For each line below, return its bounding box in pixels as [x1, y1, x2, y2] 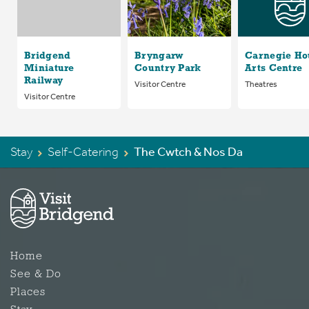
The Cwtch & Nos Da [134, 144, 243, 160]
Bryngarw [134, 51, 183, 62]
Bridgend [24, 51, 71, 62]
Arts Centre [245, 63, 303, 74]
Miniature [24, 63, 74, 74]
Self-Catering [48, 144, 119, 160]
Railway [24, 76, 63, 87]
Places [10, 287, 46, 299]
